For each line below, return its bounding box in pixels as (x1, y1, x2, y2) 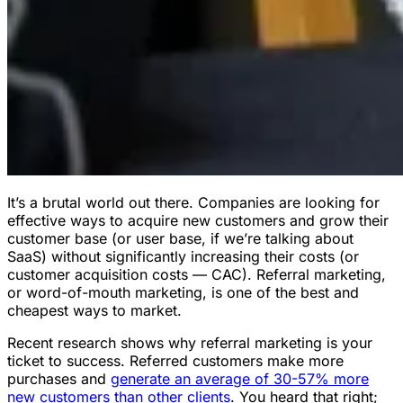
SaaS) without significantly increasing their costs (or (7, 246, 359, 265)
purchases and (7, 369, 111, 388)
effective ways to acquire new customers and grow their (7, 210, 389, 229)
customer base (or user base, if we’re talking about (7, 228, 354, 247)
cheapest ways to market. (7, 300, 182, 319)
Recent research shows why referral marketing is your (7, 333, 372, 352)
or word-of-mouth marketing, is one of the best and (7, 282, 359, 301)
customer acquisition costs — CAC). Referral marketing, (7, 264, 386, 283)
